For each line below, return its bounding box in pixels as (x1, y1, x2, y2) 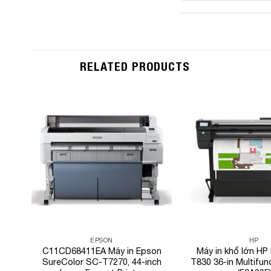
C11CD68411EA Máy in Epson (42, 245, 162, 256)
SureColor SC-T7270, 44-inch (42, 256, 162, 267)
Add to (139, 118, 161, 126)
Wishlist (136, 126, 163, 135)
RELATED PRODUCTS (80, 59, 190, 74)
